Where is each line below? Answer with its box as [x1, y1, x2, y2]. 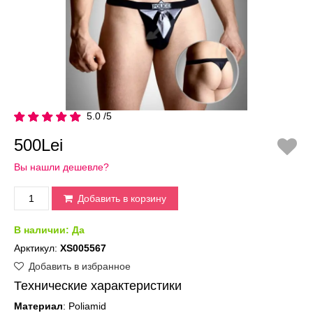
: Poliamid [63, 300, 106, 312]
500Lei [14, 135, 63, 154]
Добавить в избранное [26, 260, 131, 272]
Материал [14, 300, 63, 312]
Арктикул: [14, 242, 60, 254]
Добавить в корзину [75, 192, 166, 204]
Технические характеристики [14, 278, 182, 293]
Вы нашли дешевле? [14, 161, 109, 173]
